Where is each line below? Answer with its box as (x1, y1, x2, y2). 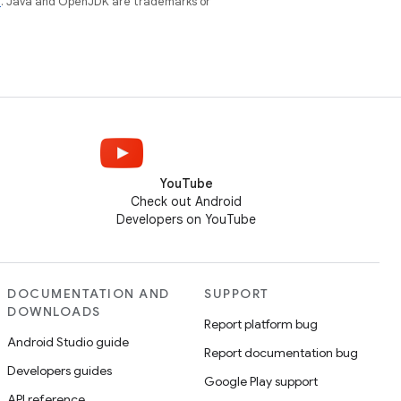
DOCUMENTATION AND (7, 286, 170, 302)
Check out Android (131, 193, 242, 209)
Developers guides (7, 363, 112, 379)
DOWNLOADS (7, 303, 101, 320)
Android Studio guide (7, 334, 129, 350)
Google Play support (204, 373, 318, 389)
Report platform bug (204, 316, 318, 332)
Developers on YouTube (116, 211, 256, 227)
